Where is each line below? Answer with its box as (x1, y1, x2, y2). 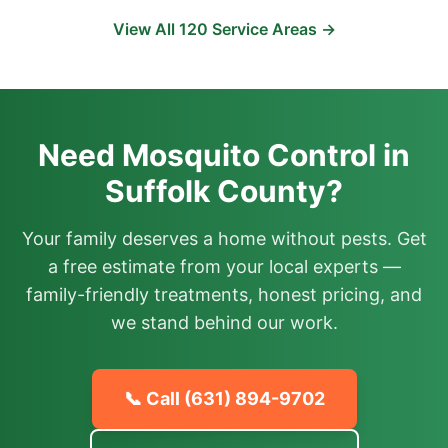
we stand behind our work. (110, 312, 338, 333)
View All (112, 19, 179, 39)
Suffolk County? (105, 173, 343, 209)
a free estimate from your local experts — (47, 256, 401, 277)
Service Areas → (207, 19, 336, 39)
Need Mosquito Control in (38, 137, 410, 173)
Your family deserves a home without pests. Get (21, 228, 427, 249)
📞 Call (123, 388, 184, 409)
